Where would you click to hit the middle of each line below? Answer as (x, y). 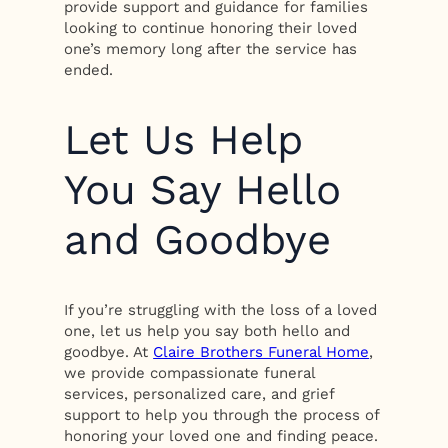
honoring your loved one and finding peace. (221, 436)
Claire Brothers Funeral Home (261, 352)
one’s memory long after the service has (211, 48)
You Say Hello (203, 190)
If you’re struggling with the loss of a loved (221, 310)
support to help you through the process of (222, 415)
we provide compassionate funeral (190, 373)
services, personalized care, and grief (199, 394)
